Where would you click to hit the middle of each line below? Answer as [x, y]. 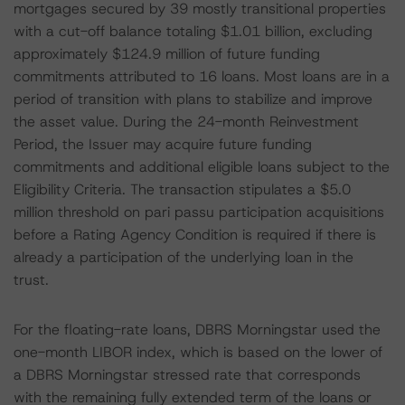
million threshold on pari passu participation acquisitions [199, 212]
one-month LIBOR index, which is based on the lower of [198, 352]
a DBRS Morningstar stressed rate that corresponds [187, 375]
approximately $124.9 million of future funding [167, 54]
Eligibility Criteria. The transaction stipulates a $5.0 [182, 189]
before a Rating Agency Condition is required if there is [195, 235]
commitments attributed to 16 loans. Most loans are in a [202, 76]
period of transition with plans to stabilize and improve [193, 99]
